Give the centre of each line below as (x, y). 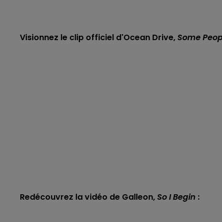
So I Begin (176, 197)
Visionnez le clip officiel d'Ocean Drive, (99, 37)
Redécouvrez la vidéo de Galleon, (88, 197)
